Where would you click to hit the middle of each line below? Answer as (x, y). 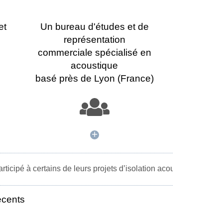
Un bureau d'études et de (94, 26)
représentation (94, 39)
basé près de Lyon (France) (94, 78)
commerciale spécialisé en (94, 52)
